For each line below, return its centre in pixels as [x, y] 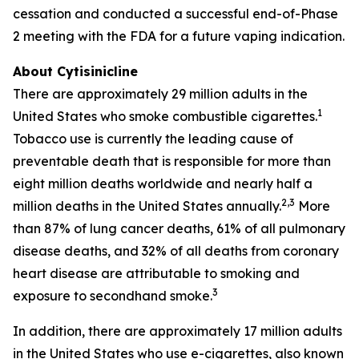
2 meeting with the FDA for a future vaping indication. [179, 36]
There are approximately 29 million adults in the [160, 94]
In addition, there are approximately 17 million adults [177, 331]
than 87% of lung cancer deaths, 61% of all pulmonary [179, 228]
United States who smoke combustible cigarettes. [165, 116]
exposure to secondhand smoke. [113, 296]
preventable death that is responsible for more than [172, 161]
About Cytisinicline [75, 71]
